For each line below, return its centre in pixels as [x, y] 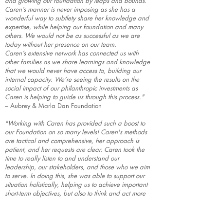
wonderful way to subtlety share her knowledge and [77, 18]
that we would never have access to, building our [73, 71]
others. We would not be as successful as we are [72, 36]
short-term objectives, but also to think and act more [75, 193]
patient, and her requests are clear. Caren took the [75, 149]
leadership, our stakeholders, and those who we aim [77, 167]
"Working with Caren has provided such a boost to [75, 123]
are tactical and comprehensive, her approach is [72, 141]
